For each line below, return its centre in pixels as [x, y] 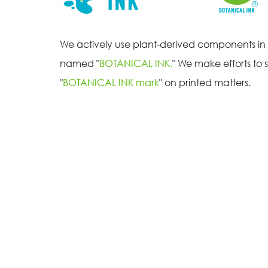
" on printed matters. [205, 82]
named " [80, 63]
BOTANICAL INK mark [111, 82]
